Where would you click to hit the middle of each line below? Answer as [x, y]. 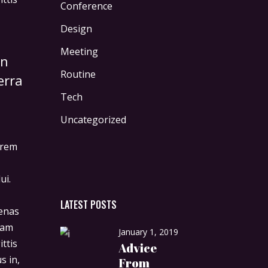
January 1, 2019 [148, 232]
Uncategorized [93, 120]
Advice [138, 248]
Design [76, 29]
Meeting [79, 51]
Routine [78, 74]
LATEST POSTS [89, 205]
